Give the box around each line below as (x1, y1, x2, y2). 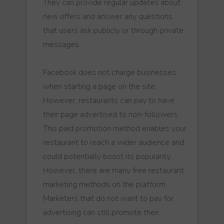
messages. (43, 38, 80, 50)
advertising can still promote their (43, 206, 159, 218)
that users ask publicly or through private (43, 24, 183, 36)
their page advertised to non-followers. (43, 108, 179, 120)
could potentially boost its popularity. (43, 150, 171, 162)
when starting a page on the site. (43, 80, 156, 92)
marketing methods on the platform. (43, 178, 167, 190)
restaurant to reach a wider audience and (43, 136, 184, 148)
